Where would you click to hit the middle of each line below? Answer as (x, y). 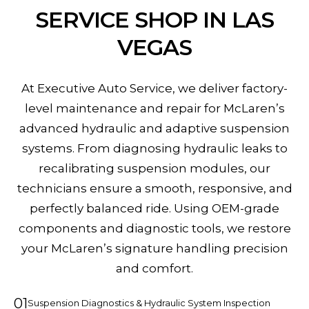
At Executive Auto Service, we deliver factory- (154, 88)
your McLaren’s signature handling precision (154, 248)
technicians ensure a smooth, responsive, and (154, 188)
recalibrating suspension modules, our (154, 168)
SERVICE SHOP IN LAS (154, 20)
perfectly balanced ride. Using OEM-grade (154, 208)
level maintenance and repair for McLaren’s (154, 108)
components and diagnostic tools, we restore (154, 228)
